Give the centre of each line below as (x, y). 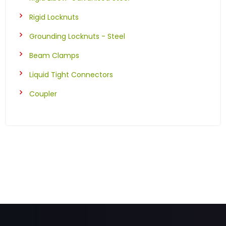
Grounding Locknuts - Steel (77, 36)
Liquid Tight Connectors (71, 74)
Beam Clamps (54, 55)
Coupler (43, 94)
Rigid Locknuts (54, 17)
